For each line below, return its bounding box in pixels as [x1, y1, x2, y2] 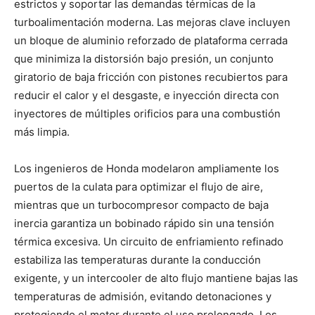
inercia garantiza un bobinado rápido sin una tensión [14, 216, 274, 230]
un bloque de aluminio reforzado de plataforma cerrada [14, 33, 288, 47]
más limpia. [14, 124, 70, 139]
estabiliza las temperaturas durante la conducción [14, 252, 261, 266]
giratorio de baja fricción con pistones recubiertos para [14, 70, 288, 84]
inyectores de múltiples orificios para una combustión [14, 106, 281, 120]
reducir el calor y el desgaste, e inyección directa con [14, 88, 279, 102]
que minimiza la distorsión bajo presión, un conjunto [14, 51, 274, 65]
